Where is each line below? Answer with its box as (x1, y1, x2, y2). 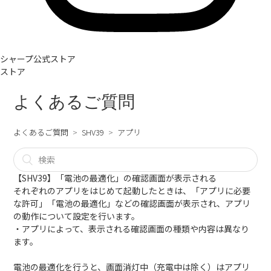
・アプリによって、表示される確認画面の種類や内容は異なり (13, 223, 250, 235)
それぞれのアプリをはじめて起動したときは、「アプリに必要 (13, 184, 251, 197)
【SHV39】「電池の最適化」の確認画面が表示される (13, 172, 217, 184)
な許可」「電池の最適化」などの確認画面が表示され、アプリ (13, 197, 251, 209)
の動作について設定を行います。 (13, 210, 140, 222)
